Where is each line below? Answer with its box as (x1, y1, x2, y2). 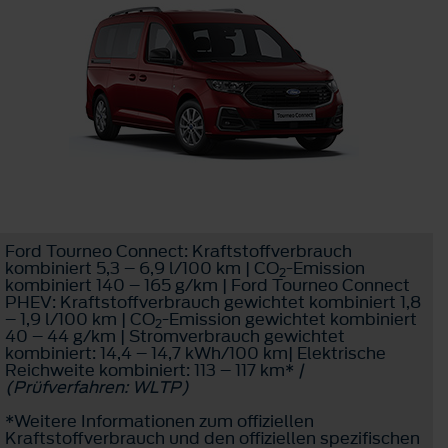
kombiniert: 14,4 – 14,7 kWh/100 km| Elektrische (5, 340, 386, 365)
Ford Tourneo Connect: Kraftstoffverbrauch (5, 238, 352, 263)
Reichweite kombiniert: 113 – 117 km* (5, 357, 294, 382)
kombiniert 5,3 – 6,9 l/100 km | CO (5, 255, 279, 280)
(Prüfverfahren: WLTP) (5, 374, 189, 399)
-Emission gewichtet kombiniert (162, 306, 417, 331)
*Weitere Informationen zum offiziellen (5, 408, 314, 433)
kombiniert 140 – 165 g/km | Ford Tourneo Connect (5, 272, 410, 297)
